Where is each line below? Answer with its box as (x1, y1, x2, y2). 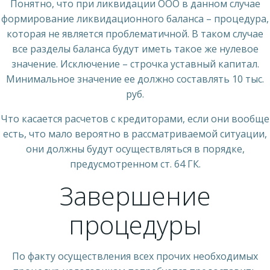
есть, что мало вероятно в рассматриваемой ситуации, (3, 127, 267, 140)
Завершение (59, 178, 211, 213)
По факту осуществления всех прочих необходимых (12, 249, 258, 263)
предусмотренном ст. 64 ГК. (69, 157, 201, 171)
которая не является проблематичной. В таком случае (7, 27, 263, 40)
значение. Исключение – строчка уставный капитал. (11, 57, 259, 71)
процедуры (68, 207, 202, 242)
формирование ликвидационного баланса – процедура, (1, 11, 269, 25)
